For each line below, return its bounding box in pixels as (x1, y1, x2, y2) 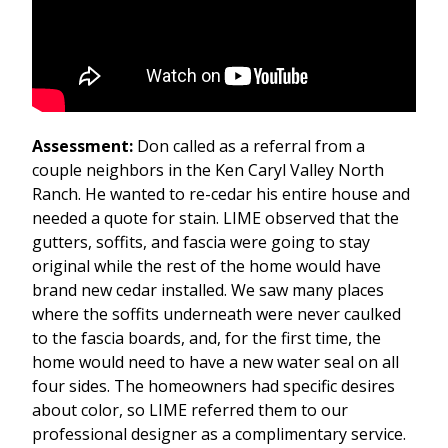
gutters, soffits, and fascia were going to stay (32, 231, 370, 254)
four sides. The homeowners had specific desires (32, 375, 395, 398)
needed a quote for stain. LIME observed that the (32, 207, 399, 230)
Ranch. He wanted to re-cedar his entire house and (32, 183, 410, 206)
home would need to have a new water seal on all (32, 351, 399, 374)
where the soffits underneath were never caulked (32, 303, 401, 326)
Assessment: (32, 135, 133, 158)
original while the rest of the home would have (32, 255, 381, 278)
